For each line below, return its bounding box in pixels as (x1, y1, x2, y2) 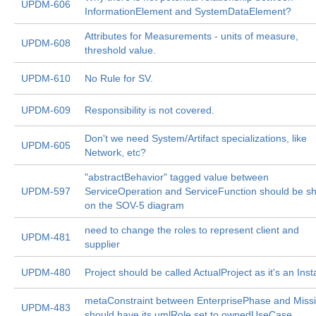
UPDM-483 (21, 302, 71, 313)
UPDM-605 (21, 140, 71, 151)
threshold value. (85, 44, 156, 56)
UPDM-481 (21, 231, 71, 243)
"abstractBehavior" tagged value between (85, 171, 269, 183)
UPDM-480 (21, 267, 71, 278)
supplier (85, 238, 120, 250)
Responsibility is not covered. (85, 104, 214, 116)
